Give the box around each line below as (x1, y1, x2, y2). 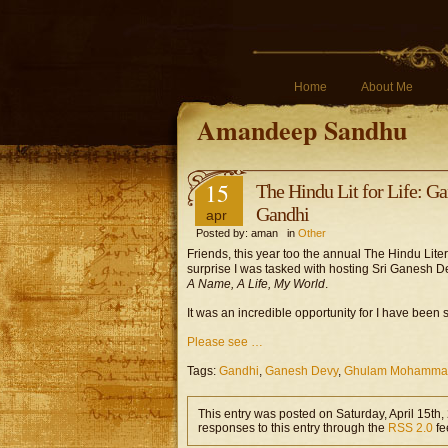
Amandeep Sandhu (197, 111, 407, 149)
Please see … (187, 335, 263, 349)
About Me (361, 80, 413, 94)
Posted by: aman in (187, 227, 298, 239)
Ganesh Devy (265, 364, 338, 378)
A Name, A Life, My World (187, 277, 325, 291)
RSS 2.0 (388, 421, 433, 435)
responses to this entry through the (198, 421, 388, 435)
